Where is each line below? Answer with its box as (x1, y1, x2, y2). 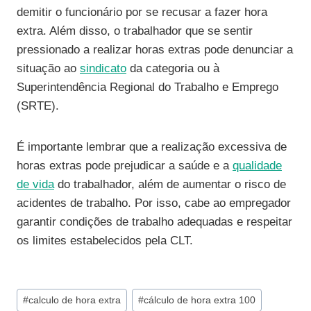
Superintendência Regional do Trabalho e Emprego (17, 80, 278, 94)
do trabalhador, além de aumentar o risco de (54, 177, 286, 191)
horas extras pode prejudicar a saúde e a (17, 158, 233, 172)
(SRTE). (17, 99, 59, 112)
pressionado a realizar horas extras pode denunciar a (17, 42, 293, 56)
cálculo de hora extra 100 (144, 294, 256, 305)
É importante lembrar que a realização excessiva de (17, 140, 287, 153)
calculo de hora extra (28, 294, 121, 305)
